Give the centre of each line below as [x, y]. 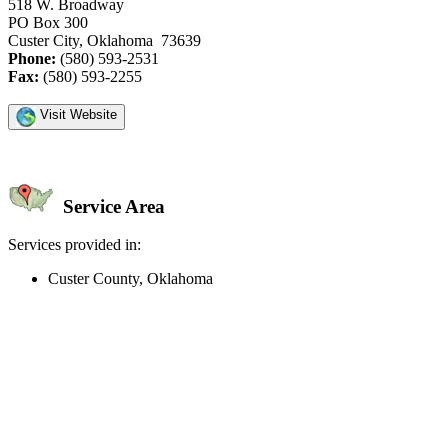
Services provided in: [74, 245]
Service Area [111, 206]
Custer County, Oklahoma [130, 279]
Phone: [32, 58]
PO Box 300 [48, 22]
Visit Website [76, 114]
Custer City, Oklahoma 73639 [104, 40]
